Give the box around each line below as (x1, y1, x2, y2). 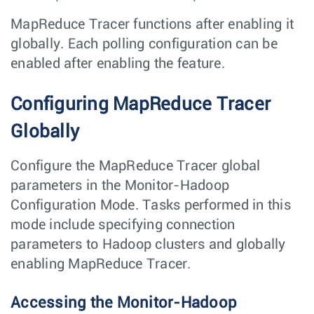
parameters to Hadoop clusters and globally (11, 237, 286, 252)
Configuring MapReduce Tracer (11, 95, 271, 114)
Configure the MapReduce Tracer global (11, 158, 261, 173)
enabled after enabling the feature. (11, 56, 225, 71)
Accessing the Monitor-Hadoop (11, 294, 237, 311)
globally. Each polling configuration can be (11, 36, 278, 51)
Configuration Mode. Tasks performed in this (11, 198, 291, 212)
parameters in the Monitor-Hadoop (11, 178, 229, 193)
